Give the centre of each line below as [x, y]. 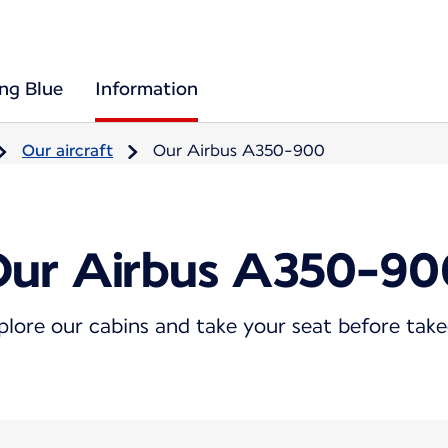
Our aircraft [67, 150]
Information [146, 88]
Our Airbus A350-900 [239, 150]
